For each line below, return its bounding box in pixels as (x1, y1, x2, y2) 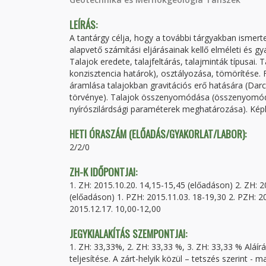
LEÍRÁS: (69, 17, 100, 32)
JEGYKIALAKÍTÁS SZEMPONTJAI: (69, 226, 189, 241)
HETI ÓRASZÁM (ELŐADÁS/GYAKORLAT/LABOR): (69, 126, 249, 141)
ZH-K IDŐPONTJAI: (69, 164, 140, 179)
